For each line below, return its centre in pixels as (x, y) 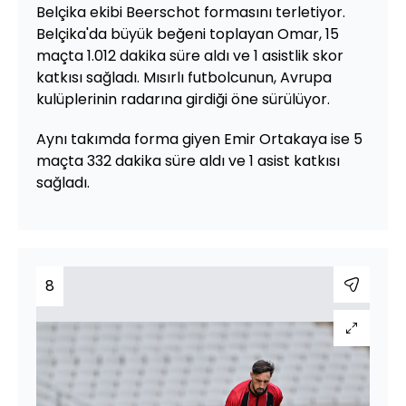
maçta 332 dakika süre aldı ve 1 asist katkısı (188, 160)
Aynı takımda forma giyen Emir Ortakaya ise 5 (199, 139)
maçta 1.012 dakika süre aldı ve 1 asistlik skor (190, 55)
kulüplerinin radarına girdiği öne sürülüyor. (183, 99)
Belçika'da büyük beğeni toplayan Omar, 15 (188, 34)
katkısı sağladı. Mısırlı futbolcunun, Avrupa (184, 77)
